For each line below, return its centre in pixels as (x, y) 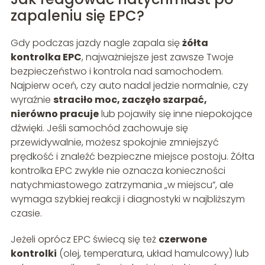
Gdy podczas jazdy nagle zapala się (96, 43)
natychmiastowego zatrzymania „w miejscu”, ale (122, 185)
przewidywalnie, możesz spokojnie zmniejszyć (114, 143)
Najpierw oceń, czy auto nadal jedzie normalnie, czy (129, 86)
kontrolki (33, 254)
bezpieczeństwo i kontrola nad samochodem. (117, 72)
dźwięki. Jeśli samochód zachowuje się (99, 128)
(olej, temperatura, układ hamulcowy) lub (153, 254)
